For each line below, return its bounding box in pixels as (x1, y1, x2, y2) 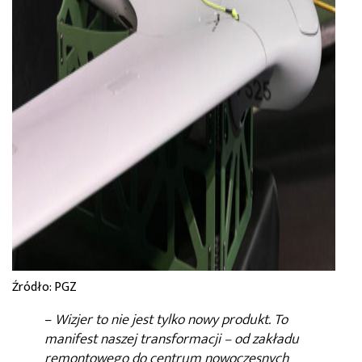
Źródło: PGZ (12, 276, 77, 298)
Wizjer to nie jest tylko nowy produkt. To (55, 307, 288, 332)
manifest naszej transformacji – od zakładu (44, 326, 299, 351)
